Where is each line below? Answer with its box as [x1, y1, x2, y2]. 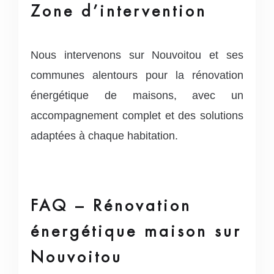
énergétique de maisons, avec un [31, 89, 243, 102]
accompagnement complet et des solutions [31, 109, 243, 122]
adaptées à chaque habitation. [31, 129, 178, 142]
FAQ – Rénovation [31, 195, 191, 215]
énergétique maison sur [31, 221, 242, 241]
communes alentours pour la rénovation [31, 68, 243, 81]
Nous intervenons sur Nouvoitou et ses [31, 48, 243, 61]
